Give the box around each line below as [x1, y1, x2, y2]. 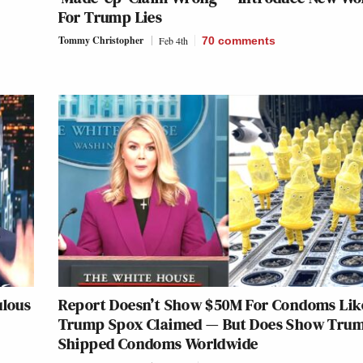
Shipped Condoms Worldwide [58, 332, 258, 356]
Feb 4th [158, 34, 188, 48]
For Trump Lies [58, 6, 163, 29]
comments [217, 34, 275, 48]
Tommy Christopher [58, 33, 143, 48]
